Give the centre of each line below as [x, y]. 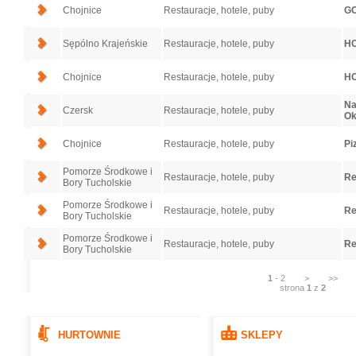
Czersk [77, 110]
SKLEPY [261, 335]
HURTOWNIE [89, 335]
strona [293, 288]
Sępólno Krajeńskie [105, 44]
